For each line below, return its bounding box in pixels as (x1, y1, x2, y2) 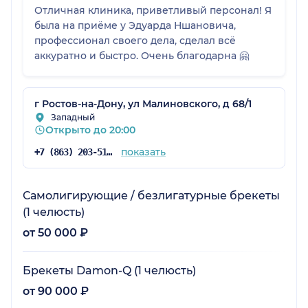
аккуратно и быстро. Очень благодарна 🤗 (34, 49, 249, 62)
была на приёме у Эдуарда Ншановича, (34, 19, 236, 32)
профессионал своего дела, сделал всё (34, 34, 236, 47)
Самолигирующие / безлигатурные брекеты (23, 188, 280, 202)
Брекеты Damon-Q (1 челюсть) (23, 263, 196, 277)
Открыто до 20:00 (45, 123, 135, 136)
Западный (51, 111, 95, 122)
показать (120, 145, 166, 158)
